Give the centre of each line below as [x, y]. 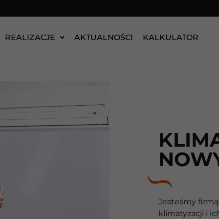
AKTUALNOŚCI [103, 37]
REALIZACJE [30, 37]
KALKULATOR [170, 37]
